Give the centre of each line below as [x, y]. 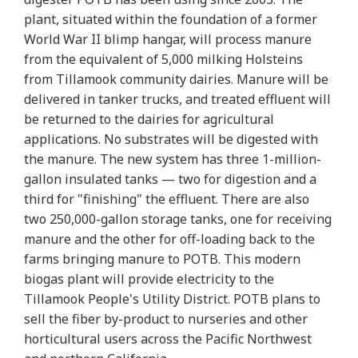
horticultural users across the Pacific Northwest [168, 338]
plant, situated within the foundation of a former [171, 19]
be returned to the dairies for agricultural [149, 119]
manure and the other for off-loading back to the [169, 239]
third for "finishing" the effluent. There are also [167, 199]
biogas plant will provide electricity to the [149, 278]
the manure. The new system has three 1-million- [173, 159]
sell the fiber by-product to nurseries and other [166, 318]
